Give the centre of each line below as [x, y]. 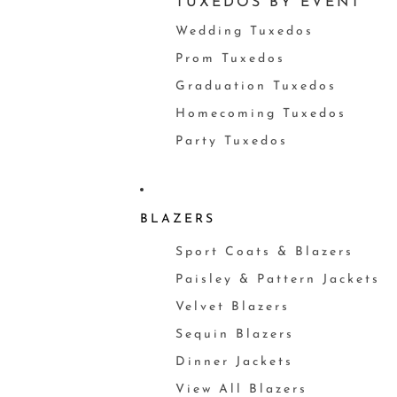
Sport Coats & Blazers [264, 252]
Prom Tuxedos [230, 59]
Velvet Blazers [232, 307]
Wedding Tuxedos [244, 31]
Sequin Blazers [234, 335]
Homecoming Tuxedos [261, 114]
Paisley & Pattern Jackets [277, 280]
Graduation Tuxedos [256, 86]
